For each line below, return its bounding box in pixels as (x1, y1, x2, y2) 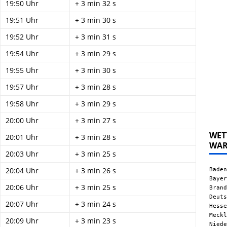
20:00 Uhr (6, 116, 39, 125)
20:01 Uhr (6, 132, 39, 142)
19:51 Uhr (6, 15, 39, 25)
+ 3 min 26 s (75, 166, 116, 175)
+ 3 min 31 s (75, 32, 116, 42)
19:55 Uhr (6, 65, 39, 75)
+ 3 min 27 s (75, 116, 116, 125)
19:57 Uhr (6, 82, 39, 92)
